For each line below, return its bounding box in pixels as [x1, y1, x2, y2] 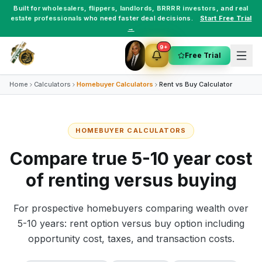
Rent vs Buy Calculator [159, 80, 232, 88]
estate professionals [10, 14, 82, 22]
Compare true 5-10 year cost [10, 148, 252, 169]
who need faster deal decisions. [82, 14, 193, 22]
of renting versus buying [25, 170, 237, 191]
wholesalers [42, 4, 85, 12]
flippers [88, 4, 116, 12]
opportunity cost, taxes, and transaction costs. [27, 233, 235, 244]
